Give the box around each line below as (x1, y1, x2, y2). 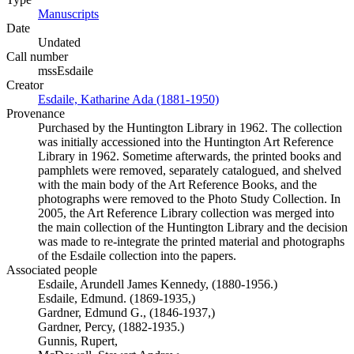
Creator (6, 78, 43, 92)
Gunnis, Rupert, (38, 334, 118, 348)
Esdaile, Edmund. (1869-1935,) (38, 292, 195, 305)
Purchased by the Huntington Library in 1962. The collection (38, 121, 342, 134)
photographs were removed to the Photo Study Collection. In (38, 192, 341, 205)
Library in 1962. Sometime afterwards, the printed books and (38, 149, 341, 163)
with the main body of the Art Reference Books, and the (38, 178, 317, 191)
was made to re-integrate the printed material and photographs (38, 235, 345, 248)
